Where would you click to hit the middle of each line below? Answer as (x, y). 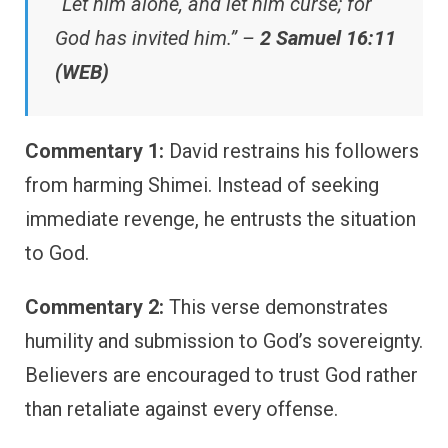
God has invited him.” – (157, 38)
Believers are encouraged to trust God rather (221, 375)
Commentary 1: (94, 151)
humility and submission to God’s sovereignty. (224, 341)
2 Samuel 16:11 (328, 38)
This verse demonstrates (276, 307)
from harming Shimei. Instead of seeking (202, 185)
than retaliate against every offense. (181, 409)
